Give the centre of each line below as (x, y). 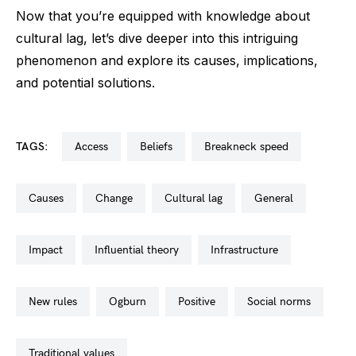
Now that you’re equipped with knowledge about (163, 16)
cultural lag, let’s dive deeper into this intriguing (157, 39)
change (118, 199)
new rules (57, 302)
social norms (282, 302)
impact (47, 250)
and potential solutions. (85, 83)
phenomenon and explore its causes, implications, (167, 61)
